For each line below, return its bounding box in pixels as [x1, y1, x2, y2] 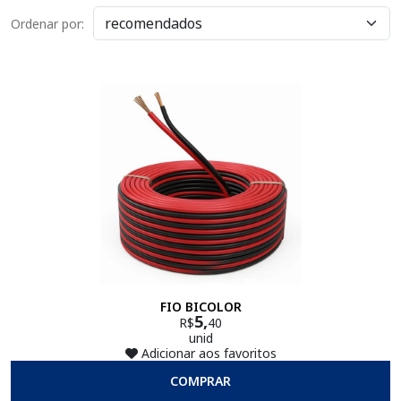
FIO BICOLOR [159, 298, 242, 315]
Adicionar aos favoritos [137, 345, 277, 362]
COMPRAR [170, 372, 231, 389]
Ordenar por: [11, 14, 84, 32]
